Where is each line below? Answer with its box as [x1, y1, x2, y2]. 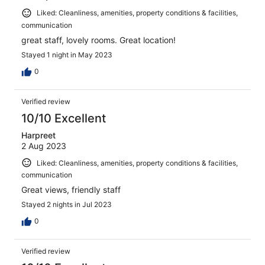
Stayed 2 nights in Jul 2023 [21, 200, 112, 209]
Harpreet [21, 130, 56, 140]
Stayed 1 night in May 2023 [21, 50, 112, 59]
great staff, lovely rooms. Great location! [21, 34, 176, 45]
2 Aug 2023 [21, 140, 66, 151]
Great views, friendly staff [21, 185, 121, 195]
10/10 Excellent [21, 111, 106, 125]
